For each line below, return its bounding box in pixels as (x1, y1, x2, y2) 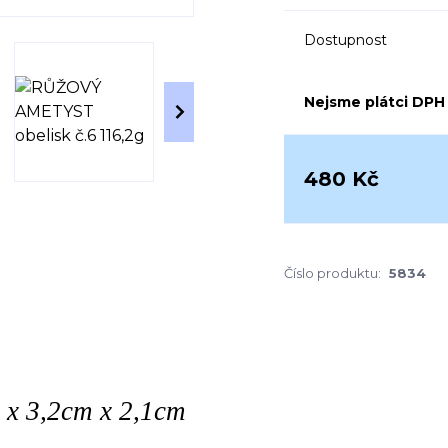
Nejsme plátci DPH (304, 93, 445, 111)
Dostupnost (304, 31, 387, 49)
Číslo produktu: (284, 265, 381, 281)
